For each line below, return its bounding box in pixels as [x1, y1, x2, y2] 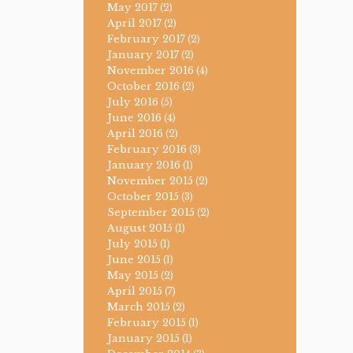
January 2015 [107, 332, 180, 346]
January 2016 [107, 158, 180, 173]
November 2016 [107, 64, 194, 78]
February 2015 [107, 316, 186, 330]
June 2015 [107, 253, 161, 267]
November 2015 [107, 174, 193, 188]
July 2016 [107, 95, 158, 110]
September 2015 [107, 206, 195, 220]
